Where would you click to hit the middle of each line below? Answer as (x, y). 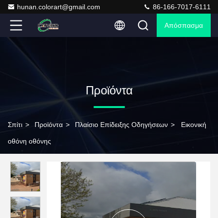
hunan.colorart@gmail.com (59, 7)
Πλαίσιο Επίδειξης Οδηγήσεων (121, 125)
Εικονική (194, 125)
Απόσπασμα (184, 25)
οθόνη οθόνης (29, 141)
